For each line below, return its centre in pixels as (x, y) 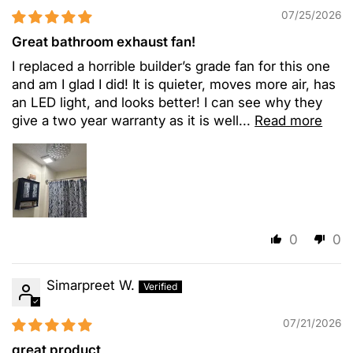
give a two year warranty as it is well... (134, 120)
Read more (289, 120)
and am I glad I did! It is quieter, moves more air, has (174, 84)
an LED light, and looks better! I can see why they (167, 102)
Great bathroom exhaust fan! (104, 41)
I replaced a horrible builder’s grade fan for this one (171, 66)
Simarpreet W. (91, 285)
